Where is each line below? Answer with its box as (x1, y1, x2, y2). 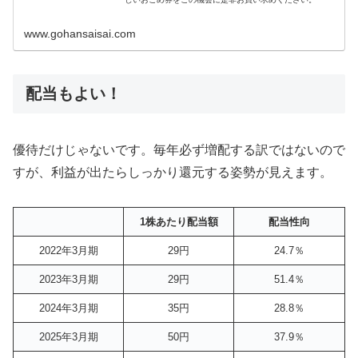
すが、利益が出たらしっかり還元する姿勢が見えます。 (13, 165, 332, 179)
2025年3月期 (38, 330, 98, 343)
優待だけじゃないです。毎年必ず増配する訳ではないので (13, 142, 345, 157)
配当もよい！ (26, 84, 121, 102)
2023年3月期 (38, 272, 98, 285)
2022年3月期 (38, 244, 98, 257)
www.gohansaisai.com (24, 27, 137, 41)
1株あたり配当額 (139, 215, 218, 228)
